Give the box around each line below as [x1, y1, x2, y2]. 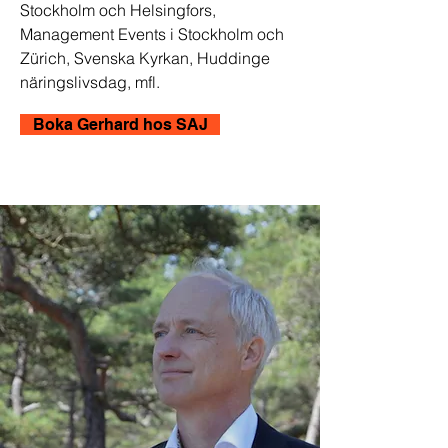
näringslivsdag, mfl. [20, 72, 160, 92]
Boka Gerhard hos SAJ [32, 115, 208, 134]
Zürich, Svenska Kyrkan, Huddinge [20, 48, 270, 68]
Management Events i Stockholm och [20, 24, 284, 44]
